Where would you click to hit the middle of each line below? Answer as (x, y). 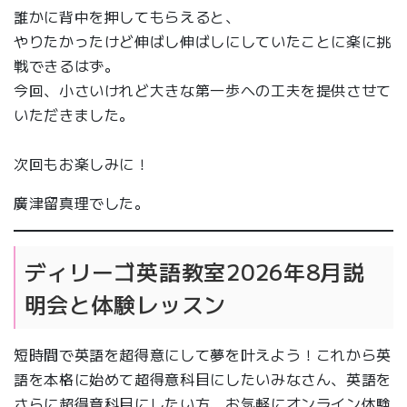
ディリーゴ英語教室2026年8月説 (194, 271)
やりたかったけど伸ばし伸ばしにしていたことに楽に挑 (203, 41)
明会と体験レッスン (125, 303)
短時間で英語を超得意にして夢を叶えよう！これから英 (203, 354)
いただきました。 (74, 115)
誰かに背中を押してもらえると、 (127, 17)
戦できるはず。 (67, 66)
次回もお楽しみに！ (82, 164)
